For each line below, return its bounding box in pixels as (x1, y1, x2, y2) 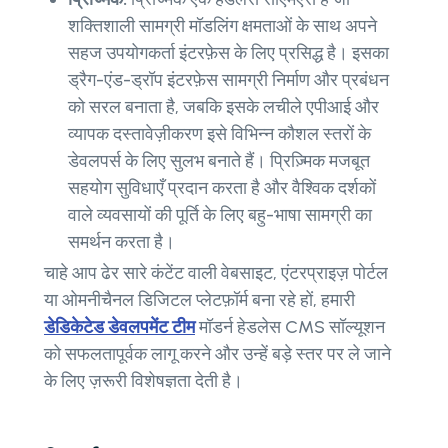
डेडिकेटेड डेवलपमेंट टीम (44, 316, 195, 339)
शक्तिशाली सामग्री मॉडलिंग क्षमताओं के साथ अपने (68, 15, 377, 38)
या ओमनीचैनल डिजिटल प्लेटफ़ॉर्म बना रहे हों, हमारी (44, 289, 355, 312)
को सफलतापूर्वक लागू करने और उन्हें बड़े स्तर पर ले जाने (44, 343, 391, 366)
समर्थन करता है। (68, 231, 175, 254)
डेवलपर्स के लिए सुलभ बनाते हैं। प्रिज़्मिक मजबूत (68, 150, 370, 173)
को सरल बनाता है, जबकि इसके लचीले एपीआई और (68, 96, 379, 119)
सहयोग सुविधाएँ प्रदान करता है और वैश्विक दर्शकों (68, 177, 376, 200)
